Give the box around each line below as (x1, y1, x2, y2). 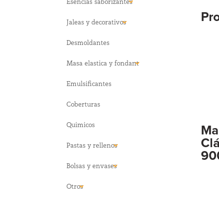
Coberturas (66, 99, 101, 109)
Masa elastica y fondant (66, 58, 139, 67)
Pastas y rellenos (66, 140, 118, 150)
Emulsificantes (66, 79, 112, 88)
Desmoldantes (66, 38, 110, 47)
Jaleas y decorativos (66, 17, 127, 26)
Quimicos (66, 120, 95, 129)
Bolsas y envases (66, 161, 117, 170)
